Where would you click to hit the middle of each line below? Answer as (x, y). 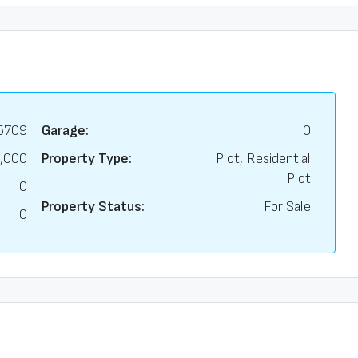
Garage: (65, 131)
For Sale (287, 207)
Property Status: (93, 207)
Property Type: (86, 159)
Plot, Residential (263, 159)
